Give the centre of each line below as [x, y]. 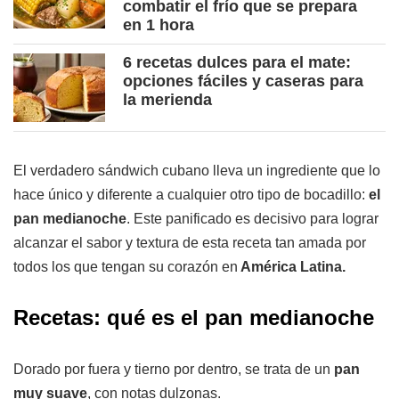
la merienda [167, 100]
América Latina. [292, 267]
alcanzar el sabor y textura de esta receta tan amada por [190, 243]
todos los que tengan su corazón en [126, 267]
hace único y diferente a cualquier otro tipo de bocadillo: [191, 195]
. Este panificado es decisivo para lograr [252, 219]
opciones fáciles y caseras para [243, 81]
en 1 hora [159, 25]
